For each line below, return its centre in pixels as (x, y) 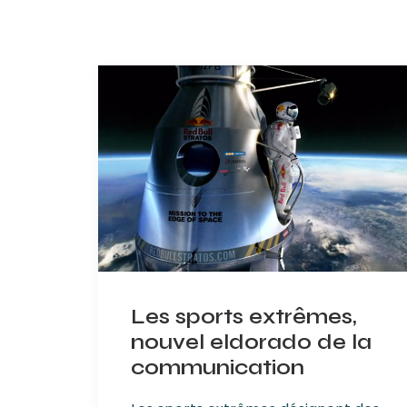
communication (218, 367)
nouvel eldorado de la (251, 342)
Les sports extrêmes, (244, 316)
